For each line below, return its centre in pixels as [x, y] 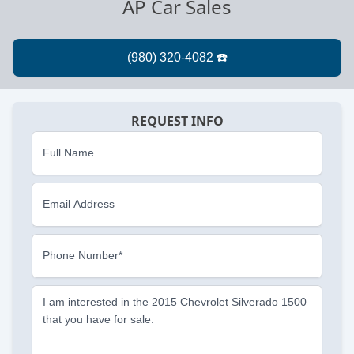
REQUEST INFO [177, 121]
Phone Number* [83, 256]
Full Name [68, 153]
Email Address [79, 204]
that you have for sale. [98, 320]
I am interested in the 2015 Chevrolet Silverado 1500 [175, 302]
